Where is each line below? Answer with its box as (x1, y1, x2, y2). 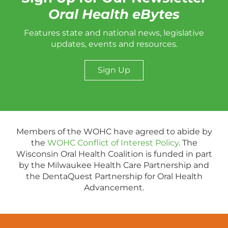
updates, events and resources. (50, 39, 178, 49)
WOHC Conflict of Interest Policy (47, 138, 179, 148)
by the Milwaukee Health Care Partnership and (19, 160, 209, 170)
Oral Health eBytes (48, 6, 180, 23)
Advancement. (84, 183, 144, 193)
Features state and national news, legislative (24, 28, 204, 38)
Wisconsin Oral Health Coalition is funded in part (16, 149, 212, 159)
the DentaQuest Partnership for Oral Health (25, 172, 203, 182)
